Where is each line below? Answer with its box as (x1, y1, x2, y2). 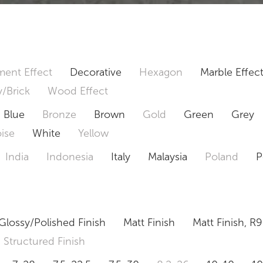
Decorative (70, 65, 122, 79)
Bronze (42, 107, 77, 121)
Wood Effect (48, 84, 109, 97)
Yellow (78, 126, 109, 140)
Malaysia (148, 150, 188, 163)
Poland (205, 150, 239, 163)
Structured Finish (4, 234, 86, 248)
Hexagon (139, 65, 183, 79)
